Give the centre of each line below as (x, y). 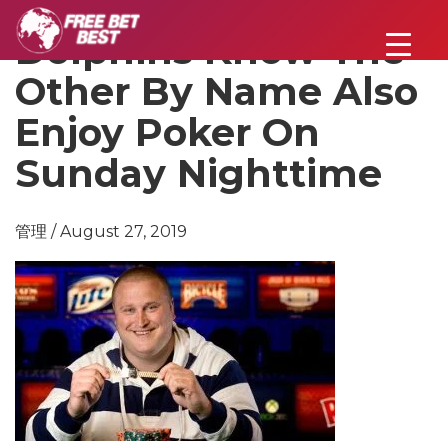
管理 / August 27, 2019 (101, 231)
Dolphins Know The (210, 50)
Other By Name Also (216, 91)
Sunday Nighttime (198, 173)
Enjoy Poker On (167, 132)
